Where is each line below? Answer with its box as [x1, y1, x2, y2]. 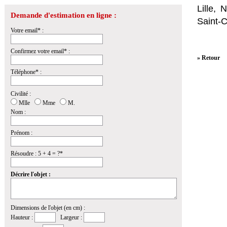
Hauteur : [11, 214, 34, 221]
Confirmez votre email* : [11, 48, 70, 55]
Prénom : [11, 129, 32, 136]
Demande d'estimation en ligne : [11, 11, 117, 19]
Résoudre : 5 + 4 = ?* [11, 150, 63, 157]
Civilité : [11, 90, 31, 97]
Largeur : [56, 214, 84, 221]
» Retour [197, 54, 220, 61]
